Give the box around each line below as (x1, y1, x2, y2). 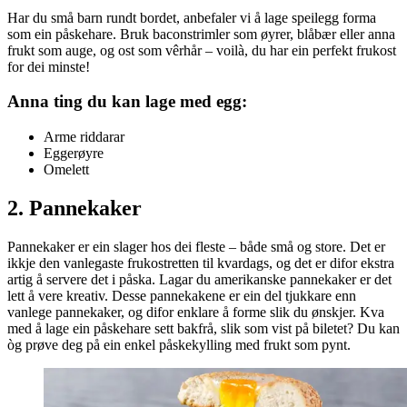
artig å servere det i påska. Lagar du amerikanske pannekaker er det (7, 271, 392, 287)
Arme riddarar (44, 128, 124, 144)
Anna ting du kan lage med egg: (7, 92, 247, 112)
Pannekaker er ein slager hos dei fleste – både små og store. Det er (7, 238, 385, 254)
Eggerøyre (44, 144, 104, 161)
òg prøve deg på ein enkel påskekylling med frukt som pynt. (7, 336, 351, 352)
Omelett (44, 161, 89, 177)
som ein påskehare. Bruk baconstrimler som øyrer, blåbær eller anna (7, 25, 395, 42)
